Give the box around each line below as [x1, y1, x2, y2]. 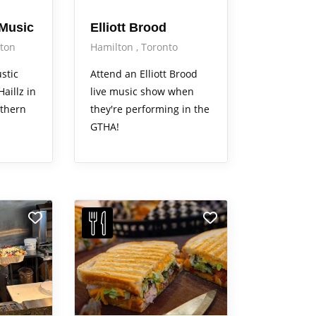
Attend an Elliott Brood [90, 67, 197, 81]
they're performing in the [90, 102, 209, 116]
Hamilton [90, 40, 136, 54]
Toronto [140, 40, 178, 54]
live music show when [90, 85, 194, 99]
